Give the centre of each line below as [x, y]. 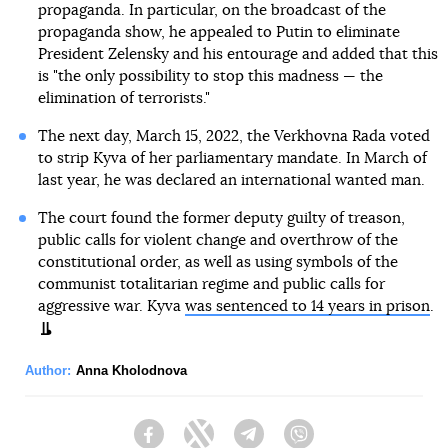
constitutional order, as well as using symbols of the [217, 263]
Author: [48, 371]
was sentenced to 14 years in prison [307, 307]
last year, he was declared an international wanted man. [231, 181]
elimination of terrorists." [123, 99]
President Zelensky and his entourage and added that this [237, 55]
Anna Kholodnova [131, 371]
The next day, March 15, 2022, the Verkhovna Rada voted [233, 137]
